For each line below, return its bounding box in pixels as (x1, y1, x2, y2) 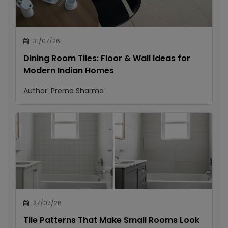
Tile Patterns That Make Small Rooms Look (23, 214, 199, 226)
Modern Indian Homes (23, 65, 114, 76)
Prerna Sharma (51, 85, 104, 96)
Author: (23, 85, 51, 96)
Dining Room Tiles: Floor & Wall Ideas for (23, 52, 190, 64)
